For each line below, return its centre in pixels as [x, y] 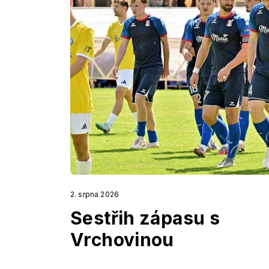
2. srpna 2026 [95, 195]
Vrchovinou [122, 240]
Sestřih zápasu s [145, 218]
